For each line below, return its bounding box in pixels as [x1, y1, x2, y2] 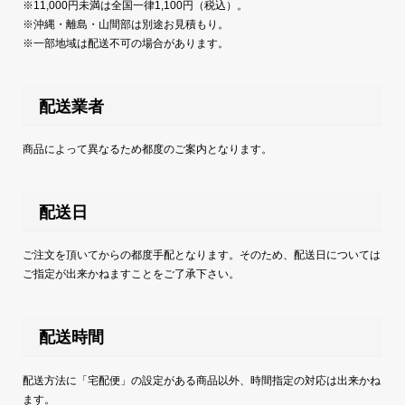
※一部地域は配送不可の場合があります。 [22, 36, 229, 50]
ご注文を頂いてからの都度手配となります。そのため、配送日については [22, 249, 381, 262]
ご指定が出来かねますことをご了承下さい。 [22, 268, 240, 281]
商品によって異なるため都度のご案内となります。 [22, 143, 272, 156]
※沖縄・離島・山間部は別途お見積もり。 [22, 17, 229, 31]
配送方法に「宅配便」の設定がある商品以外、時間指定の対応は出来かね [22, 373, 381, 387]
